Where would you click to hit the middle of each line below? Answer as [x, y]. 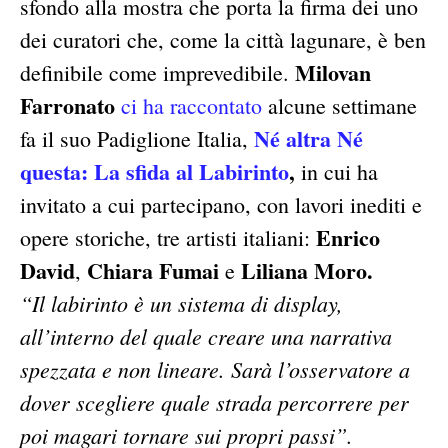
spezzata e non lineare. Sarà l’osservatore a [215, 369]
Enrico [348, 238]
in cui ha [339, 172]
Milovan [333, 73]
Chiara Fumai [153, 271]
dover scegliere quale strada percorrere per [214, 402]
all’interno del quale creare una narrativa [206, 336]
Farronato [67, 106]
